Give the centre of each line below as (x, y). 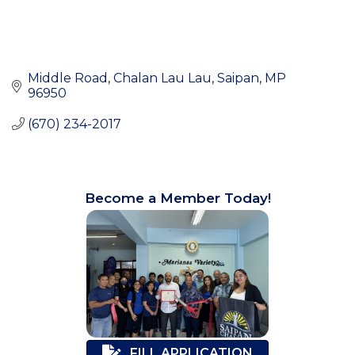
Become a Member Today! (177, 198)
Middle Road (68, 78)
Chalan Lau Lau (162, 78)
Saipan (238, 78)
